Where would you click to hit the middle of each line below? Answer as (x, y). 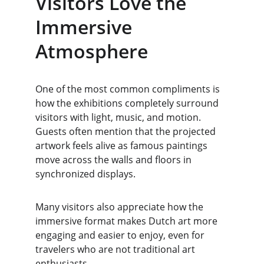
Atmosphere (92, 51)
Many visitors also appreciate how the (121, 207)
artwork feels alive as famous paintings (123, 146)
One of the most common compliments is (129, 89)
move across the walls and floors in (115, 160)
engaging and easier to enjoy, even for (121, 235)
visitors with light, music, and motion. (119, 117)
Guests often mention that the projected (127, 131)
